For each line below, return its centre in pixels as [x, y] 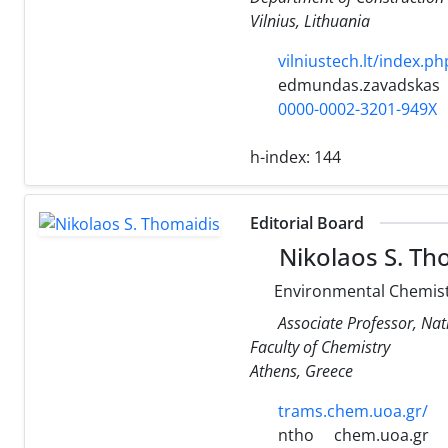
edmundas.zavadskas [357, 84]
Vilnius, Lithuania [310, 20]
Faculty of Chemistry [320, 346]
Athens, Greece [301, 370]
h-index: [282, 156]
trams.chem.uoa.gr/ [353, 410]
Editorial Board [307, 222]
